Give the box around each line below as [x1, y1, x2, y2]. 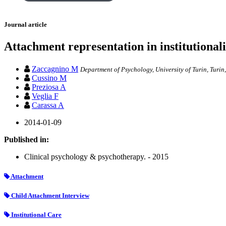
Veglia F [32, 91, 59, 100]
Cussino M [32, 73, 67, 82]
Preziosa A [32, 82, 66, 91]
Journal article [4, 21, 47, 29]
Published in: [4, 135, 49, 144]
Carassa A [32, 100, 64, 109]
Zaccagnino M [32, 64, 78, 73]
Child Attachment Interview [10, 191, 89, 199]
